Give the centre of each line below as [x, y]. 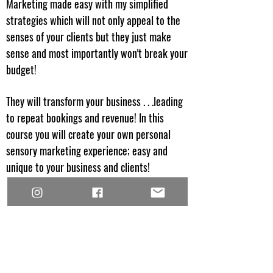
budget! [24, 69]
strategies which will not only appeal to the [93, 20]
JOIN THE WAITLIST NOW [97, 191]
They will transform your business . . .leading [94, 101]
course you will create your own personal [88, 134]
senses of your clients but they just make [89, 37]
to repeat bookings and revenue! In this [85, 118]
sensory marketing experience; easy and [87, 151]
